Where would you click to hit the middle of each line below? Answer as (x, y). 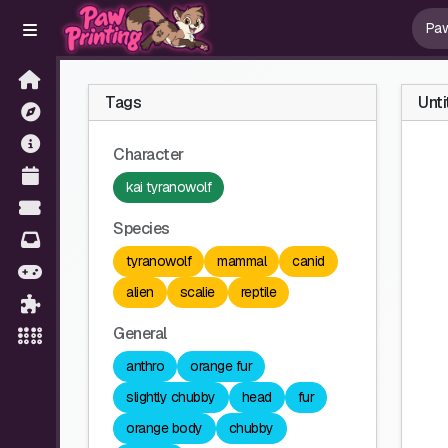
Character (148, 154)
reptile (258, 292)
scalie (197, 292)
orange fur (221, 366)
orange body (164, 428)
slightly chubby (171, 397)
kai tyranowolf (168, 187)
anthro (145, 366)
